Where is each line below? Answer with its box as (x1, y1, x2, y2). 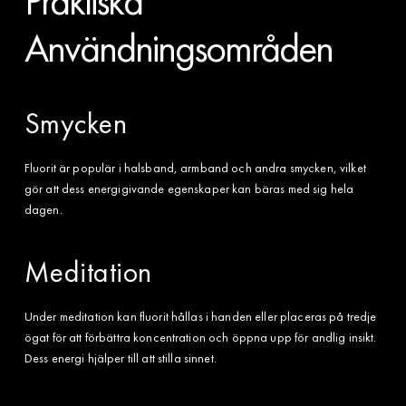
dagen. (24, 200, 63, 217)
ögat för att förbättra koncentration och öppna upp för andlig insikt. (24, 328, 377, 345)
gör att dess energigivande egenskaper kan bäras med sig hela (24, 179, 354, 197)
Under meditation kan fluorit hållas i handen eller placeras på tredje (24, 307, 377, 324)
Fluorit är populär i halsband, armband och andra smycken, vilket (24, 159, 366, 176)
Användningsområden (24, 22, 333, 73)
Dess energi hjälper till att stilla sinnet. (24, 349, 217, 366)
